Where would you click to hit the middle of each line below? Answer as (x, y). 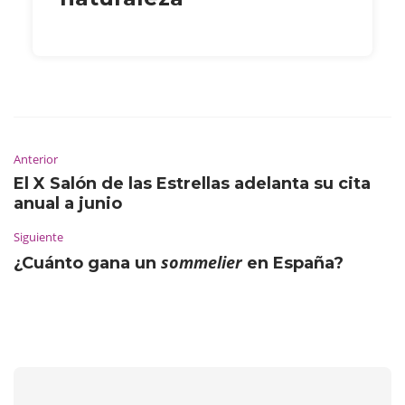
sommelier (202, 262)
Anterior (36, 159)
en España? (293, 263)
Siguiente (38, 236)
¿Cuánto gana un (87, 263)
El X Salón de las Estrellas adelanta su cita (192, 183)
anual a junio (68, 203)
